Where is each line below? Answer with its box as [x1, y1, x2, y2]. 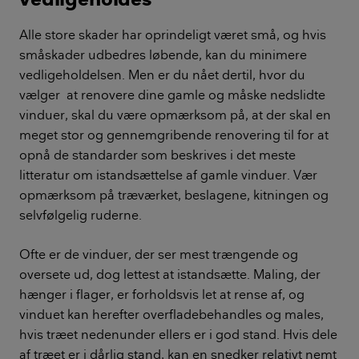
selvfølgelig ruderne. [19, 206, 142, 223]
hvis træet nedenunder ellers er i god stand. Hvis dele [19, 325, 337, 342]
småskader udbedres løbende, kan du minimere [19, 46, 307, 63]
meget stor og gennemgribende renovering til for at [19, 126, 329, 143]
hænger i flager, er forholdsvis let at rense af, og [19, 285, 305, 302]
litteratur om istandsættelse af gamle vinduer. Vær [19, 166, 317, 183]
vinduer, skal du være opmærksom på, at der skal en [19, 106, 331, 123]
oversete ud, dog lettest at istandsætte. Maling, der [19, 265, 321, 282]
